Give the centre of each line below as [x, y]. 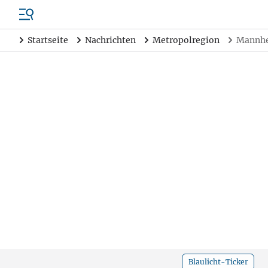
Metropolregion [186, 40]
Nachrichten [110, 40]
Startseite [48, 40]
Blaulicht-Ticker [218, 261]
